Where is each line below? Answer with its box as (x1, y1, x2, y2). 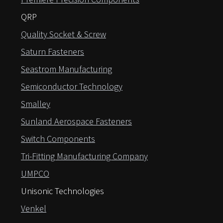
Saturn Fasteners (21, 46, 84, 58)
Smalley (21, 98, 50, 110)
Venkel (21, 203, 46, 215)
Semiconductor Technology (21, 81, 122, 93)
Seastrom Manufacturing (21, 63, 112, 75)
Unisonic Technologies (21, 185, 104, 197)
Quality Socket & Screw (21, 28, 106, 40)
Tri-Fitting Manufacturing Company (21, 150, 148, 162)
